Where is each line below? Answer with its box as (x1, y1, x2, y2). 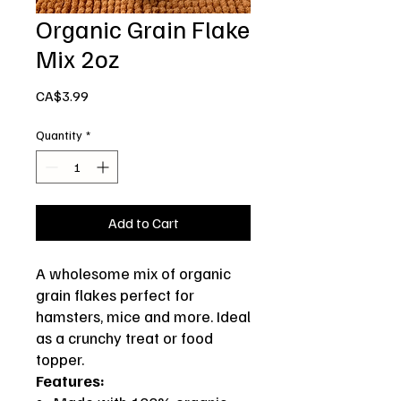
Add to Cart (107, 214, 179, 233)
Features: (36, 371, 105, 391)
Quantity (36, 127, 82, 143)
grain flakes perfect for (36, 285, 194, 305)
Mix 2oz (36, 42, 120, 74)
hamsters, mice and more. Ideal (36, 306, 251, 327)
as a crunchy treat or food (36, 328, 213, 348)
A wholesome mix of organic (36, 263, 231, 284)
